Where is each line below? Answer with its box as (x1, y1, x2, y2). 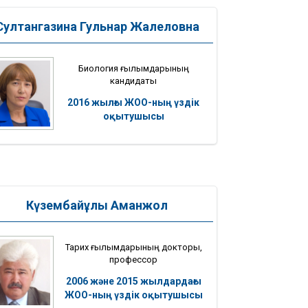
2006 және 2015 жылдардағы (65, 275, 201, 287)
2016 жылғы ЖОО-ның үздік (67, 96, 199, 108)
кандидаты (110, 75, 157, 86)
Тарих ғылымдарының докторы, (65, 241, 202, 252)
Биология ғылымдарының (78, 63, 189, 74)
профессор (109, 254, 157, 265)
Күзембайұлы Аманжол (26, 198, 168, 213)
